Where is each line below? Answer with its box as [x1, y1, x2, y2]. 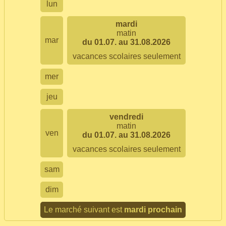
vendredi [109, 112, 143, 121]
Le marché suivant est [44, 205, 124, 214]
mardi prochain [124, 205, 182, 214]
